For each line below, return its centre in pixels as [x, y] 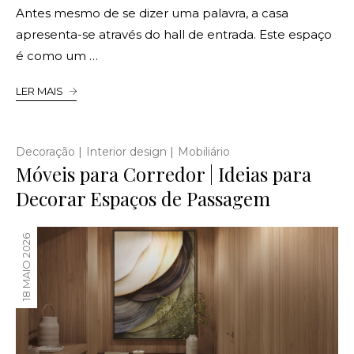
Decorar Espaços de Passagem [143, 198]
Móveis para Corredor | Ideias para [164, 173]
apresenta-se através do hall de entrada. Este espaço [174, 34]
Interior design [126, 151]
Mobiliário [204, 151]
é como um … [57, 55]
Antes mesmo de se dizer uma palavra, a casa [152, 13]
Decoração [45, 151]
